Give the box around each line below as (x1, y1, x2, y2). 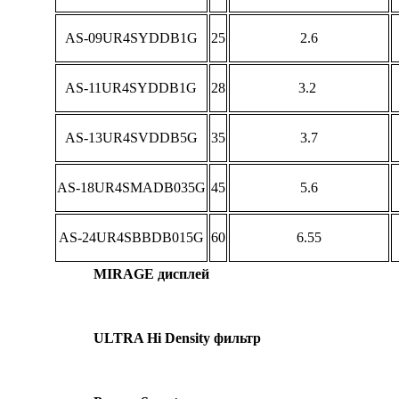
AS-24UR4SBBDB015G (58, 229, 204, 245)
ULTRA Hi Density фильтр (94, 330, 261, 346)
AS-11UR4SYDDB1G (65, 79, 197, 95)
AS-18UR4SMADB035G (56, 179, 206, 195)
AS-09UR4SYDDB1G (64, 29, 198, 45)
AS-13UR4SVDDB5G (64, 129, 198, 145)
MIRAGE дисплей (94, 265, 209, 281)
